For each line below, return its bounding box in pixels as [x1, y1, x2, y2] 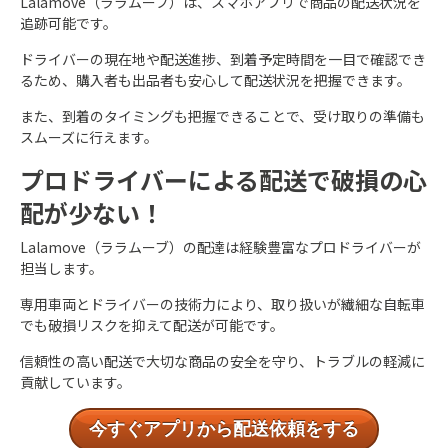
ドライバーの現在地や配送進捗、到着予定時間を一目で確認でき [20, 48, 426, 69]
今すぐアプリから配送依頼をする [89, 418, 359, 439]
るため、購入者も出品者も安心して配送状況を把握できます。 [20, 69, 411, 90]
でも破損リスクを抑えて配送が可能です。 [20, 314, 284, 335]
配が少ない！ [20, 194, 164, 230]
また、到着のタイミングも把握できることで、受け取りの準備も [20, 105, 425, 126]
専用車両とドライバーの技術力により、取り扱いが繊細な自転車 [20, 293, 425, 314]
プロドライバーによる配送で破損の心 [20, 161, 427, 197]
